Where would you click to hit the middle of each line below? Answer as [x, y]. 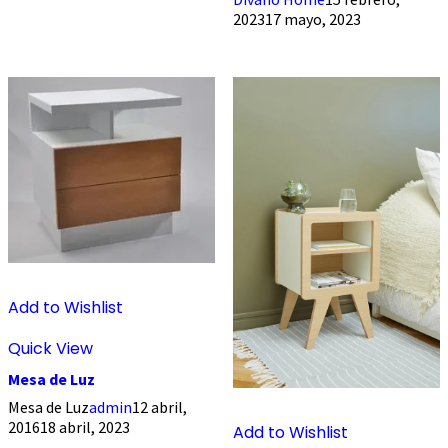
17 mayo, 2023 [312, 18]
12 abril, [159, 406]
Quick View [50, 348]
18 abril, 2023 [85, 426]
